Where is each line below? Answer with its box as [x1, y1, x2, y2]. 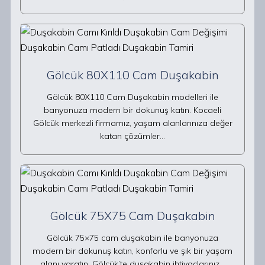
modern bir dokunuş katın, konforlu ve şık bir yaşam [33, 245, 232, 256]
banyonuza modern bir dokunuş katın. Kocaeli [44, 105, 221, 115]
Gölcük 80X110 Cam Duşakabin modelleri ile [47, 92, 218, 102]
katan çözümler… [100, 131, 165, 141]
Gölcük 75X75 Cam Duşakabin [50, 208, 215, 223]
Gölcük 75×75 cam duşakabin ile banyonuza [47, 232, 218, 243]
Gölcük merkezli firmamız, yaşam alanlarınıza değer [33, 118, 232, 128]
